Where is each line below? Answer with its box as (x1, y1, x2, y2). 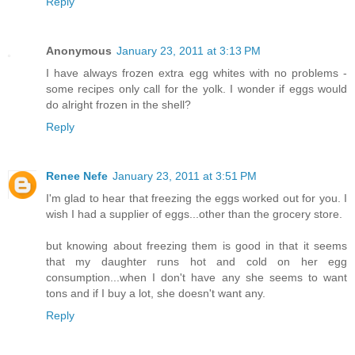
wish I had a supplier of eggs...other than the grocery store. (46, 208, 342, 221)
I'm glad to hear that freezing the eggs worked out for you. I (46, 192, 347, 205)
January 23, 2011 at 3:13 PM (116, 44, 261, 58)
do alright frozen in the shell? (46, 98, 191, 112)
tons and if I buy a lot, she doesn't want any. (46, 287, 265, 300)
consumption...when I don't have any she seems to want (46, 271, 347, 284)
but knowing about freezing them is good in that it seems (46, 239, 347, 253)
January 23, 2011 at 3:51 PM (113, 170, 257, 183)
